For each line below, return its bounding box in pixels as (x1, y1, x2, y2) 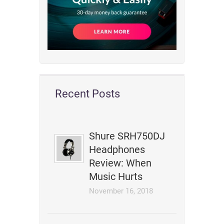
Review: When (89, 157, 152, 169)
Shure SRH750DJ (89, 130, 165, 142)
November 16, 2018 (89, 186, 153, 195)
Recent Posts (55, 87, 120, 100)
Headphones (89, 143, 145, 155)
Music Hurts (89, 170, 143, 182)
